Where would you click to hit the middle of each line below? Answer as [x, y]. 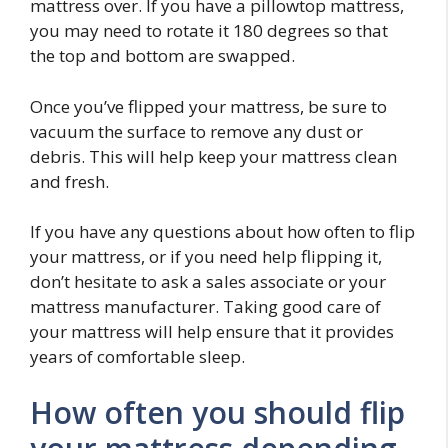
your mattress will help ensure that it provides [212, 331]
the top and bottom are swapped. [162, 55]
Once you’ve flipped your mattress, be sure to [208, 106]
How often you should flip [217, 412]
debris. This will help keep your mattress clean [213, 156]
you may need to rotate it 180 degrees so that [209, 30]
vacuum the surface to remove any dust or [196, 131]
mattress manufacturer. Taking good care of [205, 306]
